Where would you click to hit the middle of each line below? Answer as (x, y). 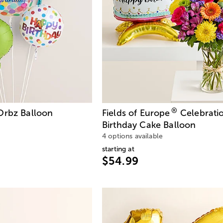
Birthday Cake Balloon (149, 125)
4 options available (133, 136)
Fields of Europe (136, 113)
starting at (118, 149)
